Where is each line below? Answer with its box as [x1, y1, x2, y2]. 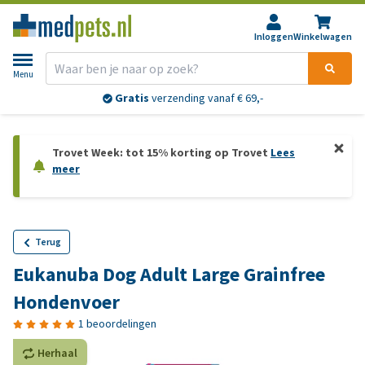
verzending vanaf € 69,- [148, 90, 263, 107]
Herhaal [37, 345, 77, 361]
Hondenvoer [13, 289, 120, 315]
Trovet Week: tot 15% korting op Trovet [52, 145, 270, 161]
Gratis [114, 90, 149, 107]
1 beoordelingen [78, 316, 156, 332]
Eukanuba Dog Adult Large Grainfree [13, 262, 325, 288]
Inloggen [254, 30, 293, 43]
